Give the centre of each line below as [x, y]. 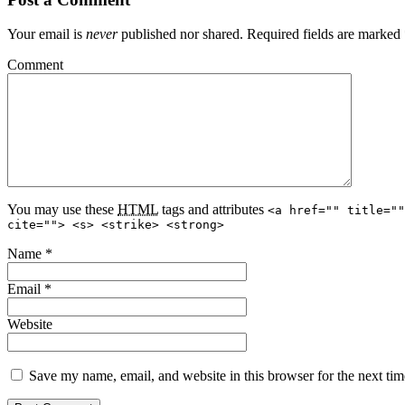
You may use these [62, 210]
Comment [35, 65]
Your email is [47, 34]
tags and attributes [211, 210]
